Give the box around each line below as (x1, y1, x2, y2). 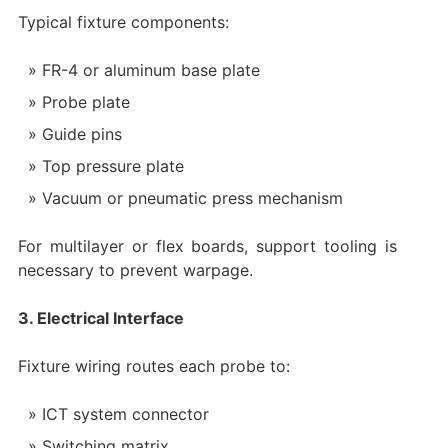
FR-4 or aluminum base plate (41, 60, 260, 81)
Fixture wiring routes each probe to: (17, 356, 290, 377)
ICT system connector (41, 404, 209, 425)
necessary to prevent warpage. (17, 260, 253, 281)
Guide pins (41, 124, 122, 145)
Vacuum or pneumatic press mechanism (41, 188, 343, 209)
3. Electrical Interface (17, 308, 184, 329)
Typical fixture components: (17, 12, 229, 33)
